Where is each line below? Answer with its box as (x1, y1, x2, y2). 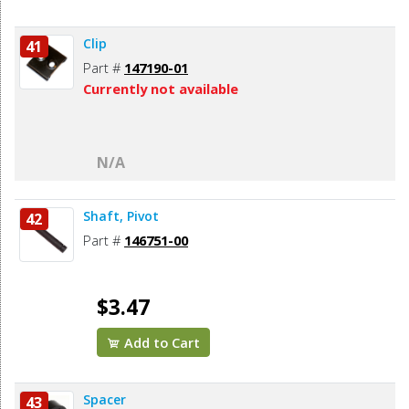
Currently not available (83, 79, 238, 99)
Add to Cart (121, 333, 201, 352)
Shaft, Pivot (83, 207, 159, 225)
